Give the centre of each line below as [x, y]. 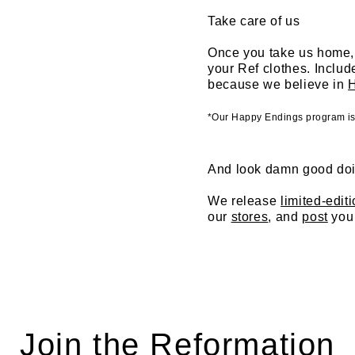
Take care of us [254, 21]
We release [244, 201]
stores [250, 217]
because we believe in [278, 84]
